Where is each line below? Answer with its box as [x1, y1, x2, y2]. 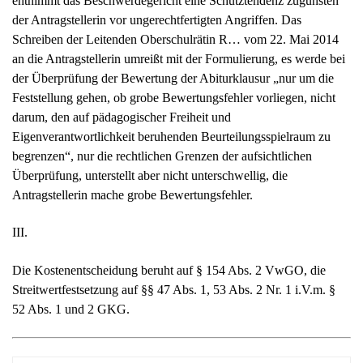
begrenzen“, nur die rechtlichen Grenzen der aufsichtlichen [12, 148, 312, 163]
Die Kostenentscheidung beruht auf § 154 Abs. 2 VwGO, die [12, 263, 326, 277]
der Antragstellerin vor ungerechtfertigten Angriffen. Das [12, 12, 301, 27]
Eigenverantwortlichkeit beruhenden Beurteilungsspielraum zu [12, 129, 331, 143]
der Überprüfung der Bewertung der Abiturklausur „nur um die [12, 70, 334, 85]
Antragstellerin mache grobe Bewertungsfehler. [12, 187, 253, 202]
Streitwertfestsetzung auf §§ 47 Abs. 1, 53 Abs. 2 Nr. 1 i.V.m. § [12, 282, 335, 297]
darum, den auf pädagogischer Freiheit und [12, 109, 231, 124]
